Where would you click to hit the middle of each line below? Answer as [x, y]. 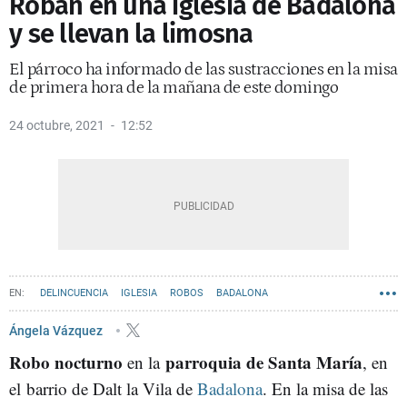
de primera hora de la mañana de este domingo [174, 88]
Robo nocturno [68, 362]
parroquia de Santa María [264, 362]
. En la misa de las [325, 388]
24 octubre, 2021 [57, 125]
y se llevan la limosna [131, 34]
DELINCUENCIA [74, 293]
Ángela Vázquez [57, 330]
